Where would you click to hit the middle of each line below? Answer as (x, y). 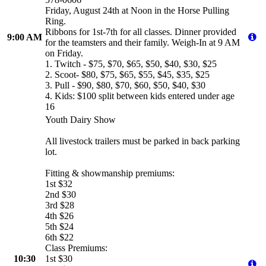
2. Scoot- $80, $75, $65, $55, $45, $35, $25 (127, 74)
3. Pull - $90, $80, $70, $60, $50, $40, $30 (125, 85)
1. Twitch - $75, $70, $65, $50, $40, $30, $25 (131, 64)
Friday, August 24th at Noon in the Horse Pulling (137, 10)
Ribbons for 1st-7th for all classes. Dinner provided (141, 31)
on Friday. (64, 53)
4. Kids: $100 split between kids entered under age (140, 96)
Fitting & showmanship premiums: (110, 173)
